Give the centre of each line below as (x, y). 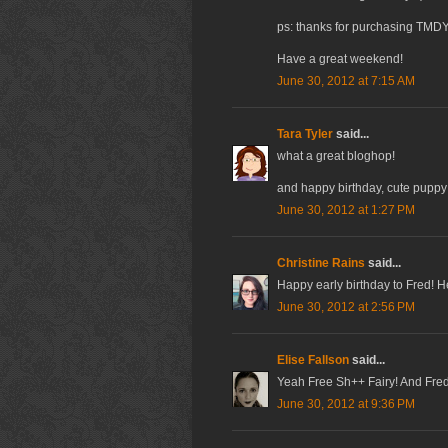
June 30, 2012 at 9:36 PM (346, 404)
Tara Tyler (305, 134)
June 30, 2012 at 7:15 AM (346, 81)
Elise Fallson (313, 360)
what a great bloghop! (336, 156)
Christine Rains (321, 263)
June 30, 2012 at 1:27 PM (346, 210)
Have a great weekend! (340, 59)
